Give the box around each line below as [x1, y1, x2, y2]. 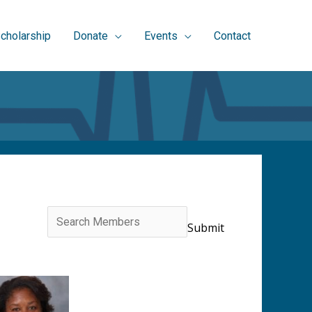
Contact [214, 29, 251, 42]
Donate [73, 29, 108, 42]
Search [47, 209, 81, 223]
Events [144, 29, 178, 42]
